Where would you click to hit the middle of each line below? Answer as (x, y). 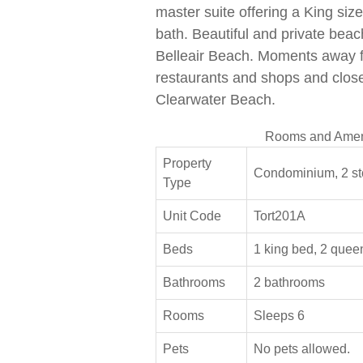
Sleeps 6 (279, 315)
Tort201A (280, 216)
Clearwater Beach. (216, 100)
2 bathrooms (289, 282)
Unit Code (192, 216)
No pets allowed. (302, 348)
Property (187, 163)
